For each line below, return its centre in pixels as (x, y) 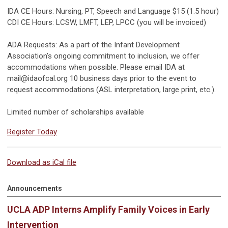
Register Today (32, 132)
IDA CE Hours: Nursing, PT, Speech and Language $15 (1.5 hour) (113, 11)
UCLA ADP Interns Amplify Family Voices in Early (108, 209)
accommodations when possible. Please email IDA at (96, 67)
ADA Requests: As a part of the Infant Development (93, 45)
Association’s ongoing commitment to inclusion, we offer (103, 56)
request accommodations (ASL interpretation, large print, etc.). (111, 90)
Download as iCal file (42, 163)
